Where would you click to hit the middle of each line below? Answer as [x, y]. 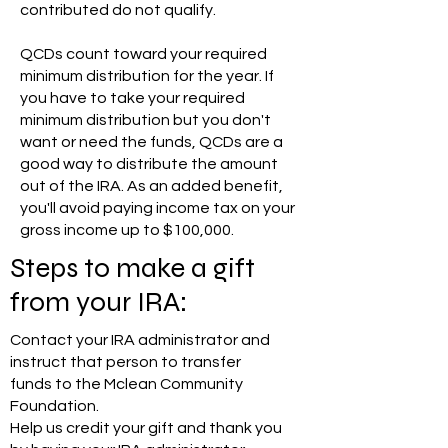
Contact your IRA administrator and [140, 340]
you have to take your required [132, 98]
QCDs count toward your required [143, 54]
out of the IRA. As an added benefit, [151, 186]
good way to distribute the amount [149, 164]
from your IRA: [99, 302]
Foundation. [54, 406]
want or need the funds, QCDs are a [151, 142]
